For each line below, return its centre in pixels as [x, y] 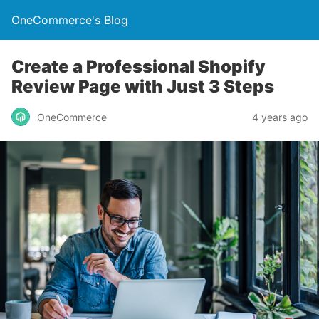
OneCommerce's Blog [70, 20]
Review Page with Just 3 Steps [143, 87]
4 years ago [280, 117]
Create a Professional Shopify [138, 67]
